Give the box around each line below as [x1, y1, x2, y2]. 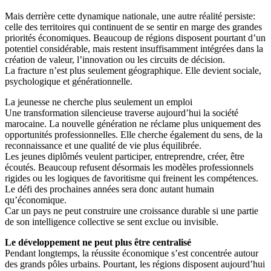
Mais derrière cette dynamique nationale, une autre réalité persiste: [5, 10, 255, 21]
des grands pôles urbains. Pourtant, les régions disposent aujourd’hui [5, 258, 265, 269]
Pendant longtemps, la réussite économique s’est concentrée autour [5, 247, 258, 258]
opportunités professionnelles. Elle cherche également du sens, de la [5, 129, 263, 140]
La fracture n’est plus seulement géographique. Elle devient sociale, [5, 65, 261, 76]
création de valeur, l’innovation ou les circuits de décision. [5, 54, 225, 65]
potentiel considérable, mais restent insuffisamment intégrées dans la [5, 43, 263, 54]
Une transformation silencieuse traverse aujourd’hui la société [5, 107, 238, 118]
